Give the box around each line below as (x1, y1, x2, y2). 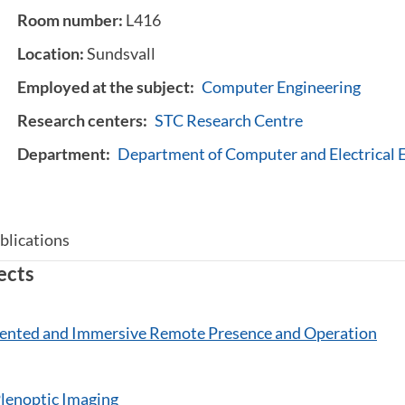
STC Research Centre (155, 110, 303, 130)
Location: (17, 43, 87, 63)
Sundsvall (87, 43, 155, 63)
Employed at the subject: (17, 77, 194, 97)
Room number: (17, 10, 126, 30)
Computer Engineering (202, 77, 361, 97)
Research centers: (17, 110, 147, 130)
